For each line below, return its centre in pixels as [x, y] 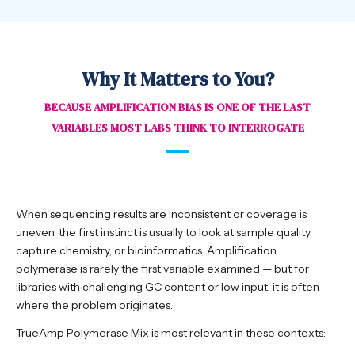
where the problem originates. [94, 305]
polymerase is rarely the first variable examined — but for [162, 269]
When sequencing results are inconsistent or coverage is [161, 214]
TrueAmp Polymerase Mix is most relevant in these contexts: [171, 333]
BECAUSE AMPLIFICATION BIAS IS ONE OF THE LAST [177, 107]
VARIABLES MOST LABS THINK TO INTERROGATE [177, 127]
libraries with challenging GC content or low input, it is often [168, 287]
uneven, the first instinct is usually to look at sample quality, [164, 233]
